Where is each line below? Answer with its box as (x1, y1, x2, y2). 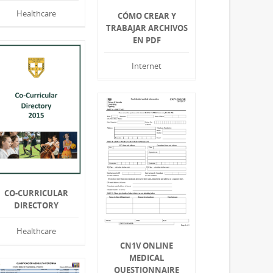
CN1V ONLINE (120, 240, 174, 252)
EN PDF (132, 35, 161, 46)
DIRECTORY (14, 200, 59, 211)
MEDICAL (129, 252, 165, 264)
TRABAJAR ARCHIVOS (105, 23, 188, 34)
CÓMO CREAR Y (117, 10, 176, 22)
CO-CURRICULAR (4, 188, 69, 199)
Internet (132, 60, 162, 72)
